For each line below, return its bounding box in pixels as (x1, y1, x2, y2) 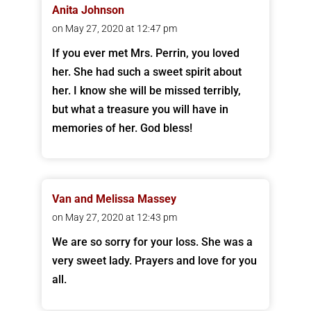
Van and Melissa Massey (51, 192, 176, 206)
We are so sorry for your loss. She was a (51, 235, 253, 249)
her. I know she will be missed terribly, (51, 84, 241, 98)
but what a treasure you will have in (51, 103, 228, 117)
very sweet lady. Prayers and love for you (51, 254, 257, 268)
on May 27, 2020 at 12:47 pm (51, 23, 177, 35)
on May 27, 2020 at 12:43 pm (51, 212, 177, 224)
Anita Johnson (51, 3, 124, 17)
